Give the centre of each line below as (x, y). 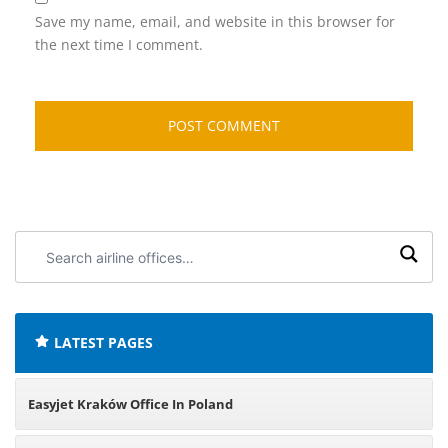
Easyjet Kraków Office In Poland (130, 404)
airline (45, 266)
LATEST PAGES (103, 342)
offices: (50, 289)
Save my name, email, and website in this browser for (215, 21)
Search (49, 243)
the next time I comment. (119, 44)
